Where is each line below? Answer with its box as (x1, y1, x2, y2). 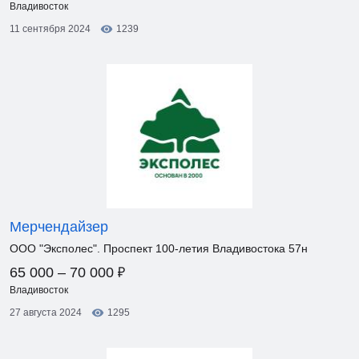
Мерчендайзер (10, 219, 108, 235)
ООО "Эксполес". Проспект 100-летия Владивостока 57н (10, 242, 308, 255)
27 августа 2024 (10, 307, 82, 318)
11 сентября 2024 (10, 23, 91, 34)
